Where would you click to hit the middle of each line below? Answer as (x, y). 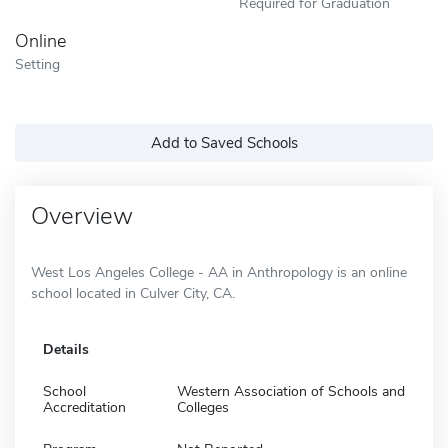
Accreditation (84, 407)
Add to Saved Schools (224, 142)
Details (66, 349)
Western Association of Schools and (291, 391)
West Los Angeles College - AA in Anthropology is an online (219, 272)
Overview (82, 215)
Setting (37, 63)
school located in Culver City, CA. (133, 293)
